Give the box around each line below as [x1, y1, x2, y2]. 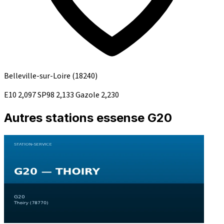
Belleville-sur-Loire [4, 70, 72, 82]
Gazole [75, 89, 101, 101]
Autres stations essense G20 [4, 110, 172, 125]
